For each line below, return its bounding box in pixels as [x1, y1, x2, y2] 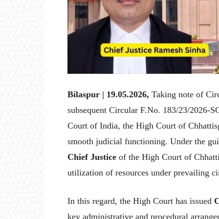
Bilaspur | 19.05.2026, [67, 89, 152, 100]
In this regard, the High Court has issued [67, 196, 214, 206]
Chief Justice [67, 152, 116, 162]
